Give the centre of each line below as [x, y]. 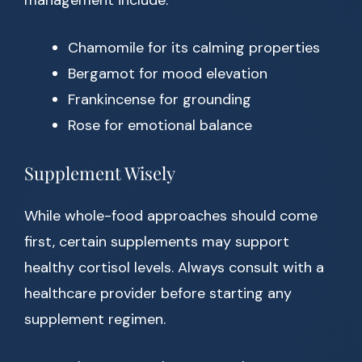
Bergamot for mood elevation [168, 74]
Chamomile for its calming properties [194, 48]
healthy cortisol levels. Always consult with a [174, 268]
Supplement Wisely [100, 173]
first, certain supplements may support [157, 242]
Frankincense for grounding [160, 100]
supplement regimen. [95, 320]
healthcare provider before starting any [158, 294]
